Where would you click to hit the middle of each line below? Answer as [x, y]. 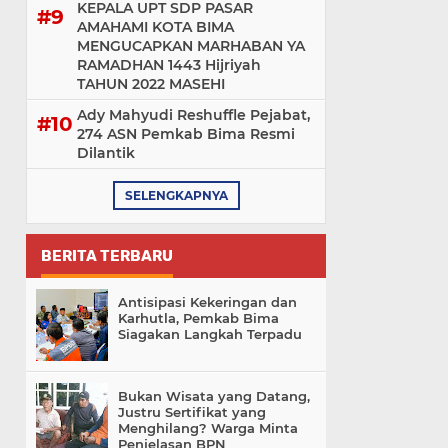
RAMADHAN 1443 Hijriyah [169, 65]
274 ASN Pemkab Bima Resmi [186, 134]
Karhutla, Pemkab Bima [198, 318]
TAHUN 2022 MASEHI [151, 84]
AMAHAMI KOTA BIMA [155, 27]
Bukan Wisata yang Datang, [214, 396]
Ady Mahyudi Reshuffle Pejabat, [193, 115]
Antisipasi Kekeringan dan [207, 302]
